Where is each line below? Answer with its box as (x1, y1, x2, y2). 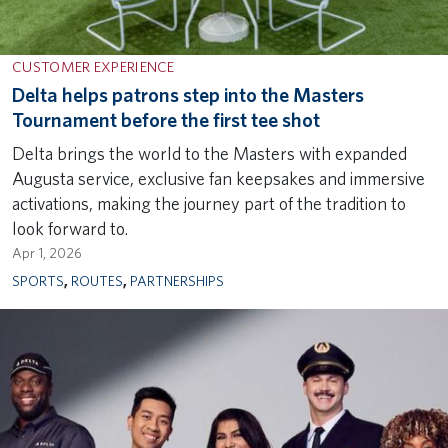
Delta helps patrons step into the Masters (12, 83, 364, 108)
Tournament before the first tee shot (12, 108, 320, 133)
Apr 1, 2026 (12, 245, 82, 262)
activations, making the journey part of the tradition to (12, 193, 406, 215)
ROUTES (71, 272, 123, 290)
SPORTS (12, 272, 64, 290)
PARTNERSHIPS (130, 272, 224, 290)
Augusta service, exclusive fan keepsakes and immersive (12, 168, 425, 190)
